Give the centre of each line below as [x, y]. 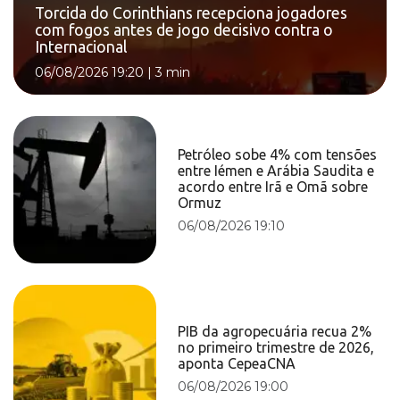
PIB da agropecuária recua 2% [275, 331]
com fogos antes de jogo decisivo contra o [184, 30]
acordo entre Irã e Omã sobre [273, 186]
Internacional [81, 47]
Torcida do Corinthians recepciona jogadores [191, 13]
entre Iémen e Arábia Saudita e [276, 170]
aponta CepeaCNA [237, 363]
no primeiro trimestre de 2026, [276, 347]
